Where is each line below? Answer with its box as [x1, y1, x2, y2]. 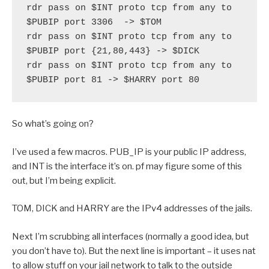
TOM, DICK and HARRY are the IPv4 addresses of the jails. [12, 203, 252, 214]
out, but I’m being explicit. [12, 175, 116, 186]
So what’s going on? [12, 118, 94, 130]
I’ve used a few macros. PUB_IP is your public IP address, [12, 146, 246, 157]
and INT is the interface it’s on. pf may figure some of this [12, 160, 242, 172]
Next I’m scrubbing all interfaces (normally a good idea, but [12, 231, 249, 242]
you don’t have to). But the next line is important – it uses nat [12, 245, 256, 256]
